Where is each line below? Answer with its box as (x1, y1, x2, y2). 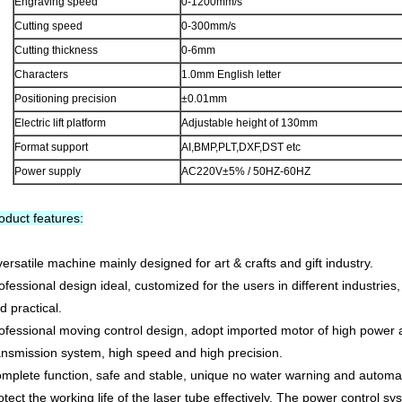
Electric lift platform (14, 117, 106, 130)
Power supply (14, 165, 81, 179)
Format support (14, 141, 88, 154)
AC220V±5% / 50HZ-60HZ (181, 165, 310, 179)
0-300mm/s (181, 20, 236, 33)
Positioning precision (14, 92, 117, 106)
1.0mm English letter (181, 68, 281, 82)
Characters (14, 68, 68, 82)
